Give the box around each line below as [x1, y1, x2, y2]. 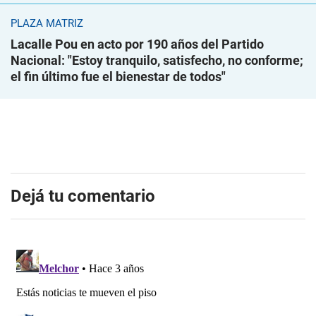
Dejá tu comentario [11, 186, 155, 207]
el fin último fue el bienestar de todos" [11, 69, 226, 85]
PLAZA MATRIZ [11, 17, 83, 30]
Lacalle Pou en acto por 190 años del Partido [11, 37, 264, 52]
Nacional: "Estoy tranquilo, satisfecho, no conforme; [11, 53, 303, 68]
